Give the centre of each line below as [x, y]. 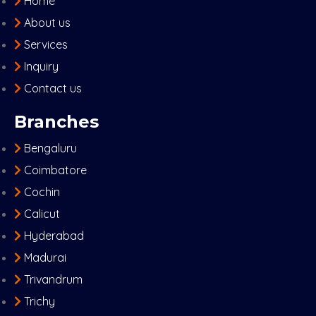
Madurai [45, 258]
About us [47, 23]
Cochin [42, 192]
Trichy [39, 302]
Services [46, 45]
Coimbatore [55, 170]
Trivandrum [53, 280]
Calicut [42, 214]
